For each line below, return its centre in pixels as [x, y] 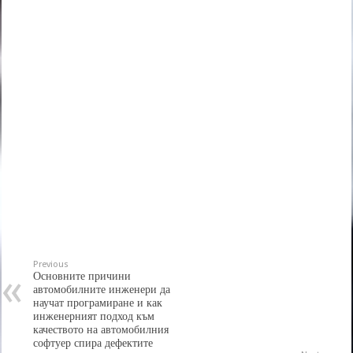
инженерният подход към [94, 316]
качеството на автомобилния [101, 329]
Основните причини [82, 275]
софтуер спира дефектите [93, 342]
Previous [51, 264]
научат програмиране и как [98, 302]
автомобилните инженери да [102, 289]
